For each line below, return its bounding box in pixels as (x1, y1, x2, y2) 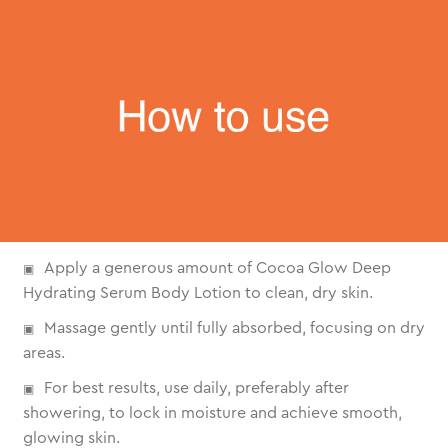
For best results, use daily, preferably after (44, 379, 349, 396)
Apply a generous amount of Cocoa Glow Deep (44, 259, 391, 276)
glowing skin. (23, 429, 120, 446)
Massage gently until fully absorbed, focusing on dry (44, 319, 425, 336)
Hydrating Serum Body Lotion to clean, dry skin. (23, 284, 373, 301)
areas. (23, 344, 65, 361)
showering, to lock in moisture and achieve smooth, (23, 404, 402, 421)
